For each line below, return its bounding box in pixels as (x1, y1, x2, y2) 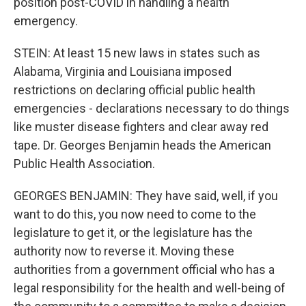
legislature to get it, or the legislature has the (14, 225, 253, 240)
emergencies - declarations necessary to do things (14, 101, 290, 115)
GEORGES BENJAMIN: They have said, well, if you (14, 189, 278, 203)
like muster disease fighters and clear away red (14, 120, 268, 134)
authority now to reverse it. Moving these (14, 244, 234, 258)
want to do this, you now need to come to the (14, 207, 256, 221)
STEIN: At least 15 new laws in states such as (14, 46, 260, 60)
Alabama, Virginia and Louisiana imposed (14, 64, 232, 79)
